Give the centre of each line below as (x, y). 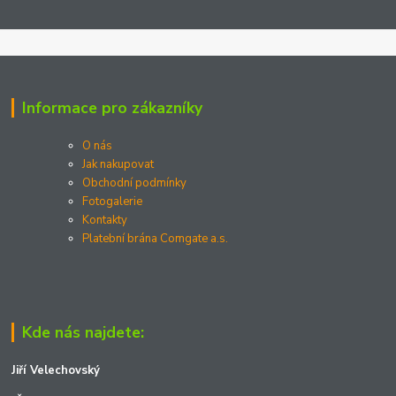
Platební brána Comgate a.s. (156, 239)
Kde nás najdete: (83, 333)
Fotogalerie (113, 202)
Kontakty (105, 221)
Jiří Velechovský (56, 371)
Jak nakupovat (118, 165)
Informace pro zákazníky (112, 108)
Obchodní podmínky (135, 183)
